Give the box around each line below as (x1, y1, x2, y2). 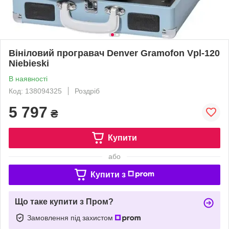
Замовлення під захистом (27, 213, 115, 222)
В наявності (9, 74, 48, 83)
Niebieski (9, 58, 49, 68)
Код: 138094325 (9, 86, 62, 95)
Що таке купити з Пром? (15, 197, 113, 206)
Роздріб (75, 86, 100, 95)
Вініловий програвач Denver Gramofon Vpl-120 (9, 48, 220, 58)
